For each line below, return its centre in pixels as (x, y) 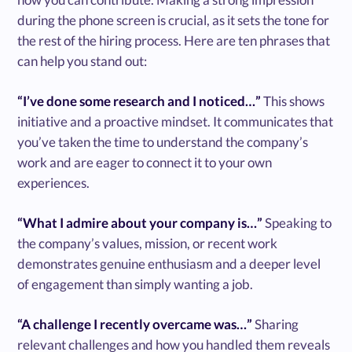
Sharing (277, 324)
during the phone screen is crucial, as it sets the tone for (174, 20)
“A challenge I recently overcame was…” (136, 324)
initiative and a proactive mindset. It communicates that (176, 121)
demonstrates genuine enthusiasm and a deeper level (169, 263)
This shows (294, 101)
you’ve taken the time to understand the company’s (163, 141)
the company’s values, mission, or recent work (148, 243)
